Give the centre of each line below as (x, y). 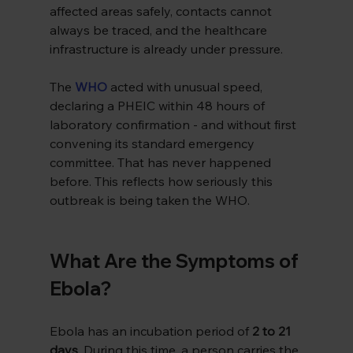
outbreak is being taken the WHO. (149, 201)
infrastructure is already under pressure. (166, 49)
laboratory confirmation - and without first (174, 125)
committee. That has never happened (162, 163)
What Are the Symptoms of (176, 261)
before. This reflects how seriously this (162, 182)
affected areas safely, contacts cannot (162, 11)
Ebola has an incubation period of (150, 331)
